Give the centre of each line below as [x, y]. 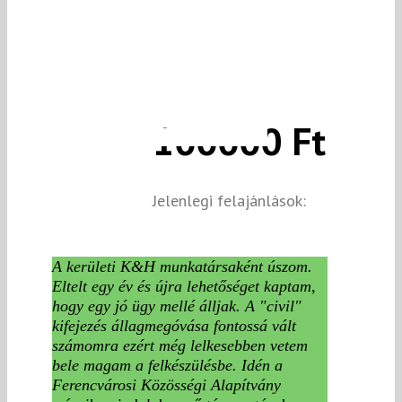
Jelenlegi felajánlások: [229, 200]
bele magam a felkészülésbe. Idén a [167, 365]
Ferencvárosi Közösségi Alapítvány [166, 385]
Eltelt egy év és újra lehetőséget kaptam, [184, 286]
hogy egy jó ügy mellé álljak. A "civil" [177, 306]
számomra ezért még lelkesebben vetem [180, 345]
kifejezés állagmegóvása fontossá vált [174, 325]
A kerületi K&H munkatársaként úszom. [182, 266]
